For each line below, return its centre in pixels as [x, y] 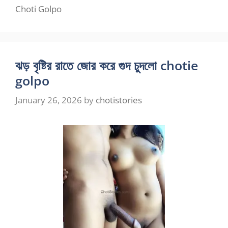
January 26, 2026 [49, 100]
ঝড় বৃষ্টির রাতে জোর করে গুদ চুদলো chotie [107, 65]
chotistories [119, 100]
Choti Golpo [38, 9]
